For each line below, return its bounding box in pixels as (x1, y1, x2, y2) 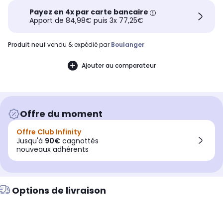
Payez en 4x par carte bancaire (29, 7, 150, 17)
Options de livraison (12, 184, 106, 197)
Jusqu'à (16, 136, 45, 146)
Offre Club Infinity (16, 127, 81, 137)
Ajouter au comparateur (81, 61, 156, 70)
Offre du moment (20, 108, 103, 120)
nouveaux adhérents (16, 144, 89, 155)
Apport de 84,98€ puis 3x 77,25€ (29, 15, 144, 26)
